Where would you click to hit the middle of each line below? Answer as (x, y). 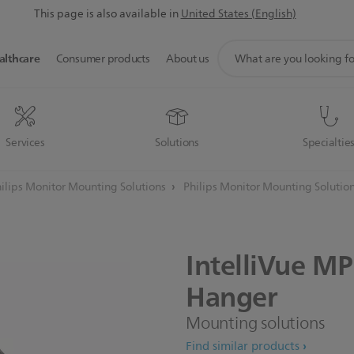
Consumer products (103, 59)
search (234, 64)
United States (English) (238, 14)
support (238, 47)
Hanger (231, 297)
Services (25, 143)
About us (187, 59)
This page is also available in (106, 14)
